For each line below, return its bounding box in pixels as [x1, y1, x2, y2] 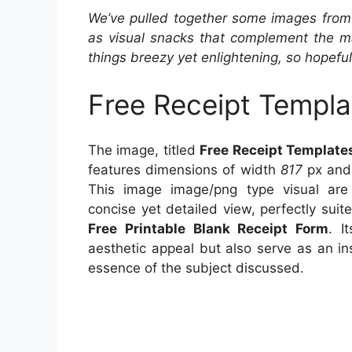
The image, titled [88, 142, 200, 158]
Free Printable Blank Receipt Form [88, 221, 328, 236]
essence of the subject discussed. [88, 260, 304, 276]
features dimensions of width [88, 162, 280, 178]
